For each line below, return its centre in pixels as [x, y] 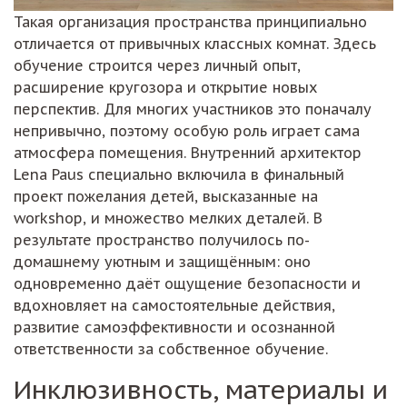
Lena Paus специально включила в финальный [179, 174]
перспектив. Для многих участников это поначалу [193, 109]
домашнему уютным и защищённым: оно [162, 261]
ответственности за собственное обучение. [171, 348]
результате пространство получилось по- [162, 239]
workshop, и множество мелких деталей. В [168, 218]
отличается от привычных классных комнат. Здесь [195, 43]
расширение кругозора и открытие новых [165, 87]
